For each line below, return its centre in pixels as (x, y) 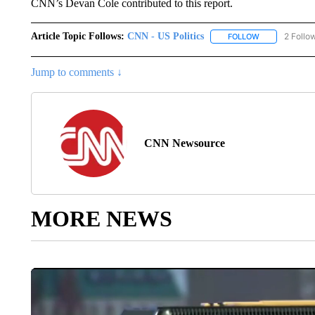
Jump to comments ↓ (76, 72)
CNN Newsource (184, 143)
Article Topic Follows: (77, 36)
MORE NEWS (101, 219)
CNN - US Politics (165, 36)
